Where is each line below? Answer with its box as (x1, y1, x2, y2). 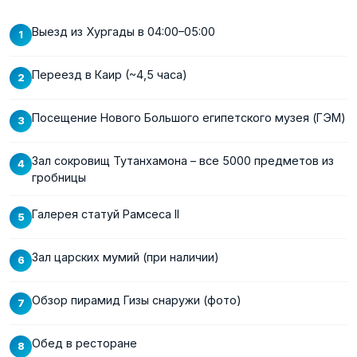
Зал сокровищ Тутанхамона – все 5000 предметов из (32, 153, 334, 167)
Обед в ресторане (32, 335, 137, 350)
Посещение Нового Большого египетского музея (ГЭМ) (32, 110, 346, 124)
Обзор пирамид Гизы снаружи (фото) (32, 292, 241, 307)
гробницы (32, 170, 86, 184)
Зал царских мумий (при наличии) (32, 249, 219, 264)
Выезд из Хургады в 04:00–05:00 (32, 24, 215, 38)
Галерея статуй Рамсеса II (32, 206, 179, 221)
